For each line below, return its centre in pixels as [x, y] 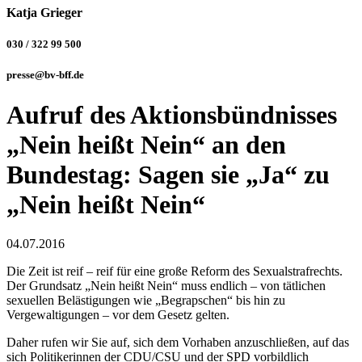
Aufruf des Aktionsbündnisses [172, 114]
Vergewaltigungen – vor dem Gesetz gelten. [118, 314]
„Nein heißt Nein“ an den [146, 144]
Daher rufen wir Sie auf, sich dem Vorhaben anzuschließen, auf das [178, 342]
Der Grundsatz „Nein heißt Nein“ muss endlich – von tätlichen [166, 285]
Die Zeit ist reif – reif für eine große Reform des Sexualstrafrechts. [175, 271]
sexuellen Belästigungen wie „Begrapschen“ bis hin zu [146, 300]
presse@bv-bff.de [45, 75]
